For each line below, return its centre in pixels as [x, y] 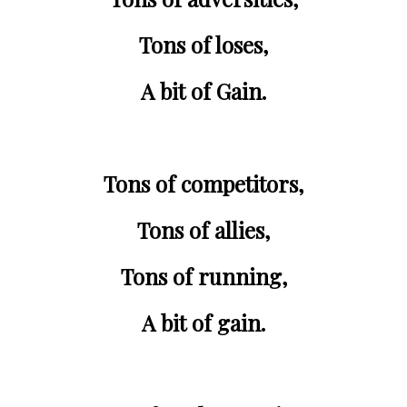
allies [239, 230]
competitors [239, 184]
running [239, 277]
